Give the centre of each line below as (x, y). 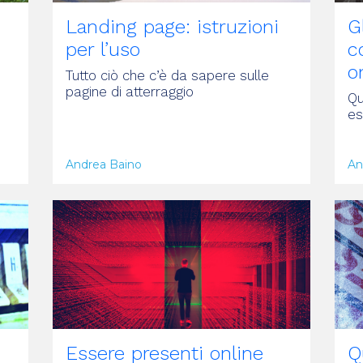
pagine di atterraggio (129, 91)
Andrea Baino (103, 164)
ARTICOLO (96, 183)
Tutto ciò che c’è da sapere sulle (167, 75)
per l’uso (102, 49)
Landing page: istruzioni (172, 26)
